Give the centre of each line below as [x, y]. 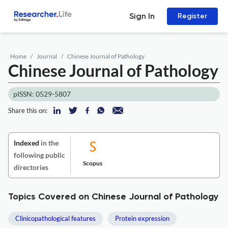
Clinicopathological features [55, 218]
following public [39, 155]
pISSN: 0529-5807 [42, 94]
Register [192, 16]
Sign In [142, 16]
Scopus [93, 163]
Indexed [26, 143]
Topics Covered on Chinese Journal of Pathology [113, 197]
